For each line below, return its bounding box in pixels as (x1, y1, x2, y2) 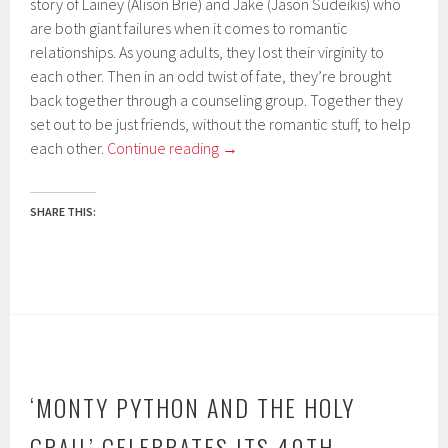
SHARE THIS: (30, 203, 97, 219)
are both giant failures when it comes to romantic (30, 17, 349, 38)
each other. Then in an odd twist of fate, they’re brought (30, 65, 392, 86)
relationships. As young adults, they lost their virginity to (30, 41, 385, 62)
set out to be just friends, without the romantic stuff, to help (30, 113, 412, 134)
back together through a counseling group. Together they (30, 89, 404, 110)
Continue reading (107, 137, 223, 158)
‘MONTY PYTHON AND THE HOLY (30, 388, 356, 425)
